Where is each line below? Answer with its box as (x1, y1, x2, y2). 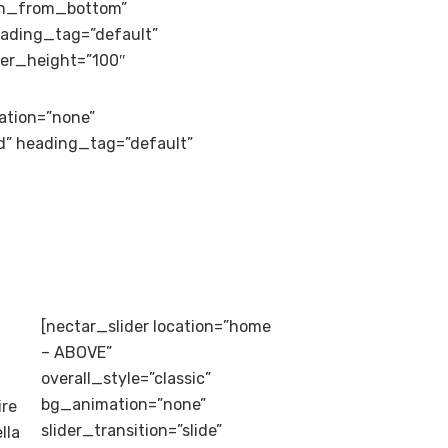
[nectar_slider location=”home (41, 316, 271, 336)
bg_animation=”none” (41, 394, 206, 414)
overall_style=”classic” (41, 368, 211, 388)
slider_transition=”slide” (41, 420, 222, 440)
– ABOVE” (41, 342, 112, 362)
